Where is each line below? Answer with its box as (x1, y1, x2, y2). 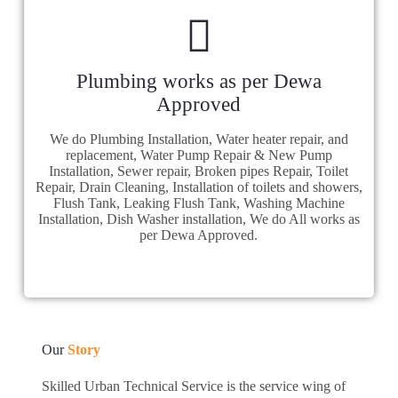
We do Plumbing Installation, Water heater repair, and (49, 131, 348, 147)
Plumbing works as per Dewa (76, 70, 322, 93)
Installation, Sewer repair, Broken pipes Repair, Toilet (49, 163, 349, 179)
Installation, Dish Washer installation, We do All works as (37, 211, 360, 227)
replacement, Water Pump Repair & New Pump (65, 147, 332, 163)
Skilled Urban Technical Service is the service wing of (41, 378, 346, 394)
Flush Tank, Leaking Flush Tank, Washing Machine (52, 195, 345, 211)
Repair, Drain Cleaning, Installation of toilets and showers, (35, 179, 362, 195)
